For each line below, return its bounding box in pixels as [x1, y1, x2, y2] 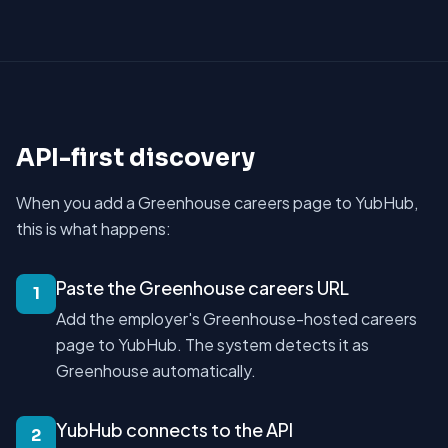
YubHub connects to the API [56, 418, 293, 441]
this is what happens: [16, 218, 171, 239]
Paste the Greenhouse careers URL [56, 276, 349, 299]
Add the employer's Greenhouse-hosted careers [56, 308, 417, 329]
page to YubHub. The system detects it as [56, 334, 369, 355]
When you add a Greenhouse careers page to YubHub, [16, 192, 418, 213]
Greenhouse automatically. [56, 360, 256, 381]
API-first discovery [16, 143, 255, 173]
